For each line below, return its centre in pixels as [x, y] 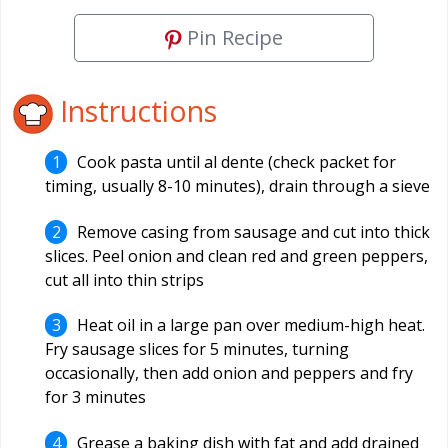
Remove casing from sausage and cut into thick [254, 231]
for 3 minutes [95, 397]
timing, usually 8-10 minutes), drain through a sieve [237, 186]
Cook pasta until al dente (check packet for [237, 162]
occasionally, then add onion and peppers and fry [229, 373]
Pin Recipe [232, 38]
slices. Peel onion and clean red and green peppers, [236, 255]
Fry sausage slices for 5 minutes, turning [197, 349]
